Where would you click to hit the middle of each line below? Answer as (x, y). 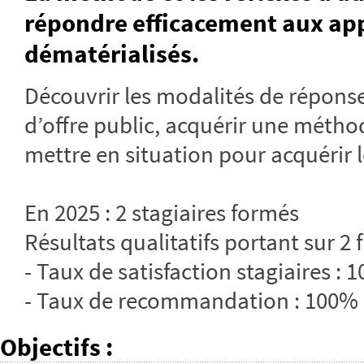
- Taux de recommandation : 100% (191, 301)
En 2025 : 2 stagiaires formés (162, 213)
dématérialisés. (112, 54)
